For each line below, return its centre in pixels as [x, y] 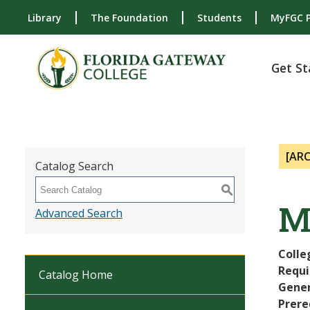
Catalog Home [76, 275]
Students [219, 18]
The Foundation [129, 18]
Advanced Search [79, 213]
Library [45, 18]
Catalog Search [74, 166]
